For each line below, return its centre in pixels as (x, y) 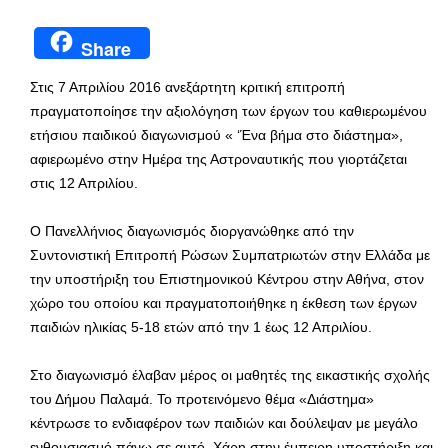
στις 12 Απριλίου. (84, 183)
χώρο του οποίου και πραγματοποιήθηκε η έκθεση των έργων (223, 303)
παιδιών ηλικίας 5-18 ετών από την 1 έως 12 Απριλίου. (201, 327)
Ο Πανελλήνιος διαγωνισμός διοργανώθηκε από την (192, 231)
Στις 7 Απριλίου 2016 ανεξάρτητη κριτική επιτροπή (187, 87)
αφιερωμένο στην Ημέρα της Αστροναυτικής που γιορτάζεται (218, 159)
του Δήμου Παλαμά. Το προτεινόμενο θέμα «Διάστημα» (202, 399)
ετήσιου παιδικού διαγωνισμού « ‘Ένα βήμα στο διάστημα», (216, 135)
